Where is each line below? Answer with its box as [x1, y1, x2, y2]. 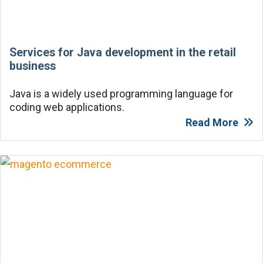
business [9, 59, 56, 73]
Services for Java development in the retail [9, 45, 236, 59]
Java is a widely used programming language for [9, 87, 233, 100]
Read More [186, 116, 238, 129]
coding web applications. [9, 100, 124, 113]
